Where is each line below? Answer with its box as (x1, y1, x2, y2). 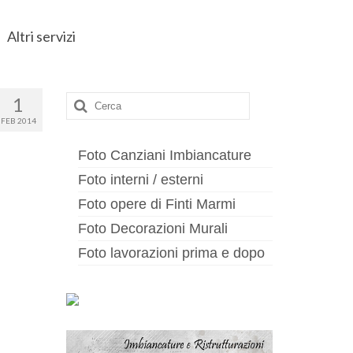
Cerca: (65, 92, 110, 109)
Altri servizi (6, 28, 76, 46)
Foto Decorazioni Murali (77, 221, 228, 237)
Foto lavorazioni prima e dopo (77, 245, 265, 262)
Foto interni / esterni (77, 172, 203, 188)
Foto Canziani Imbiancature (77, 147, 251, 164)
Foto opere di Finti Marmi (77, 196, 236, 213)
